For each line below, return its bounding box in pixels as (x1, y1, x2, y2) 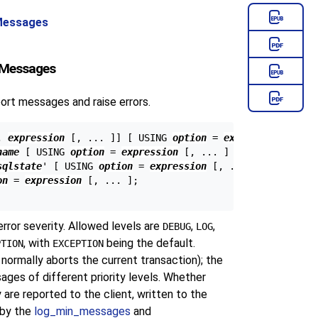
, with (23, 236, 53, 250)
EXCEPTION (52, 237, 104, 249)
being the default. (103, 236, 195, 250)
